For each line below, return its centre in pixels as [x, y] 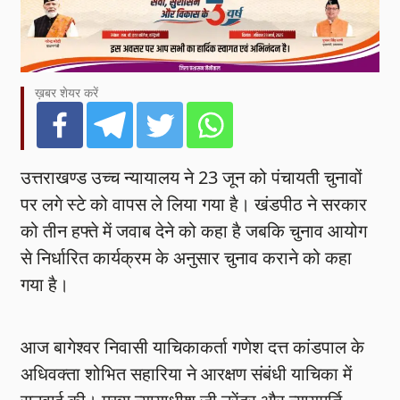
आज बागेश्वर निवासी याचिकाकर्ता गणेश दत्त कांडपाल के [193, 347]
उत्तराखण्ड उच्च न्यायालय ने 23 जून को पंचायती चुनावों [192, 178]
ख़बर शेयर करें [67, 93]
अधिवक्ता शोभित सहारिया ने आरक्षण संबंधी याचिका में [187, 374]
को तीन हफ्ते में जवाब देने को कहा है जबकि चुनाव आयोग [194, 231]
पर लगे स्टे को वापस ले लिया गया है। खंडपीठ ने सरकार [194, 204]
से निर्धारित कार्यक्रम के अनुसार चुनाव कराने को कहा [187, 258]
